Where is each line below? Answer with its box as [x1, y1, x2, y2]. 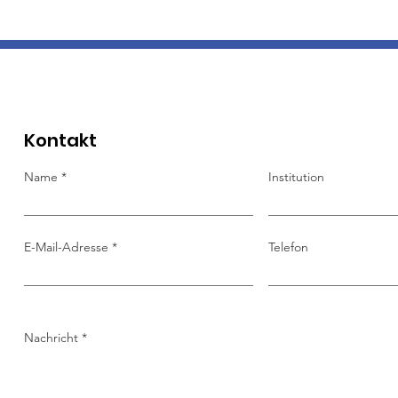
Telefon [268, 238, 309, 255]
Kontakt [24, 127, 98, 153]
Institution [268, 168, 325, 185]
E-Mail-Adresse [24, 238, 113, 255]
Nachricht [24, 329, 79, 346]
